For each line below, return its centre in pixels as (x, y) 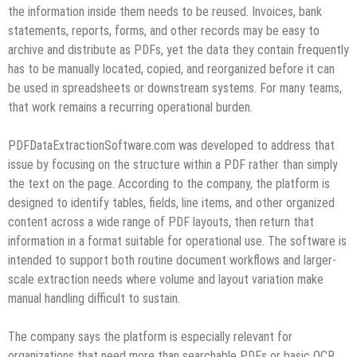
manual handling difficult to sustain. (94, 298)
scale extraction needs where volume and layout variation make (166, 279)
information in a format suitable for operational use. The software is (177, 241)
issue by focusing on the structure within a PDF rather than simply (173, 164)
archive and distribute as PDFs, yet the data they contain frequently (178, 49)
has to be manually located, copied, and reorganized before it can (171, 69)
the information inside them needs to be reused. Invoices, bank (165, 11)
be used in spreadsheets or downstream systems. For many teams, (175, 88)
